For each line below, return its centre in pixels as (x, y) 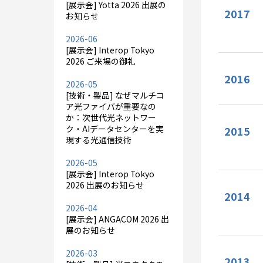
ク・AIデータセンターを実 (115, 129)
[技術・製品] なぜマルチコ (115, 95)
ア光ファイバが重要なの (111, 106)
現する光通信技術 (99, 140)
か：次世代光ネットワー (111, 117)
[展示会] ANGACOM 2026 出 (117, 219)
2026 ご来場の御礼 (101, 61)
